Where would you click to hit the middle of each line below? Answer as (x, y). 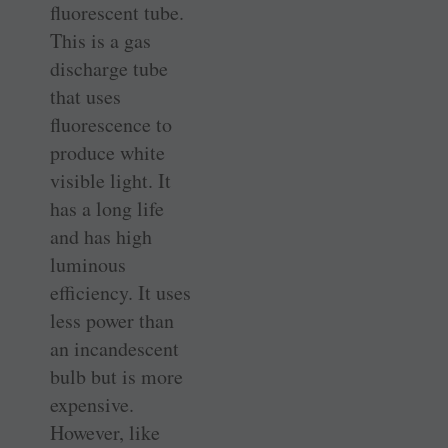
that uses (85, 96)
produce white (107, 152)
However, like (105, 432)
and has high (101, 236)
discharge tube (109, 68)
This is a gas (100, 40)
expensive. (92, 404)
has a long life (107, 208)
